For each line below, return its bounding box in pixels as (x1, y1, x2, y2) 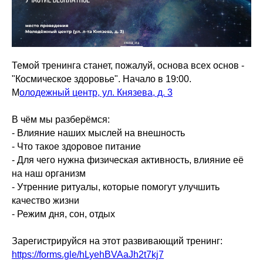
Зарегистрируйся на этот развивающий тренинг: (12, 235, 225, 246)
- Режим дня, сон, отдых (12, 208, 115, 219)
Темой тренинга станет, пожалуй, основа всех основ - (12, 60, 244, 70)
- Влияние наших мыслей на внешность (12, 127, 185, 138)
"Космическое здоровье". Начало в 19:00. (12, 73, 191, 84)
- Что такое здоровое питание (12, 141, 141, 151)
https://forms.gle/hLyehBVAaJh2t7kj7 (12, 249, 164, 259)
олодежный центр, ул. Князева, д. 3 (19, 87, 173, 97)
